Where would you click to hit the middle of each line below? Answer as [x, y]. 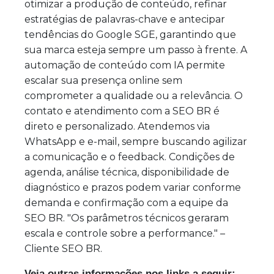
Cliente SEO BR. [63, 248]
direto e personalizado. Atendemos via [117, 126]
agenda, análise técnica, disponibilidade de [127, 172]
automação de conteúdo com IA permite [125, 65]
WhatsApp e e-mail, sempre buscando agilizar [136, 141]
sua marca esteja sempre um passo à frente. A [136, 50]
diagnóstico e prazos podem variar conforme [133, 187]
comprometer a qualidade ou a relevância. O [134, 95]
